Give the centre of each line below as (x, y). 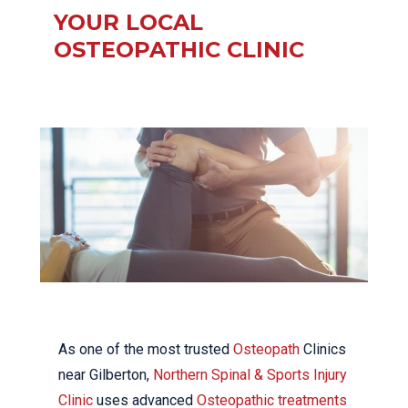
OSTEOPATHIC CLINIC (179, 50)
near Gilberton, (106, 374)
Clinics (323, 349)
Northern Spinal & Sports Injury (250, 374)
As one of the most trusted (146, 349)
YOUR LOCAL (128, 22)
